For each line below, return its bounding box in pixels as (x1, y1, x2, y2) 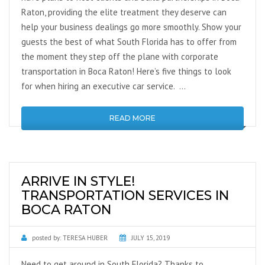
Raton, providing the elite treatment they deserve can (21, 7, 227, 18)
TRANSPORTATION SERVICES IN (21, 188, 229, 203)
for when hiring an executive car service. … (21, 80, 186, 92)
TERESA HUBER (63, 234, 108, 242)
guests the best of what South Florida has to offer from (21, 36, 237, 47)
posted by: (32, 234, 61, 242)
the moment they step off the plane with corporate (21, 51, 218, 62)
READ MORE (109, 114, 156, 122)
